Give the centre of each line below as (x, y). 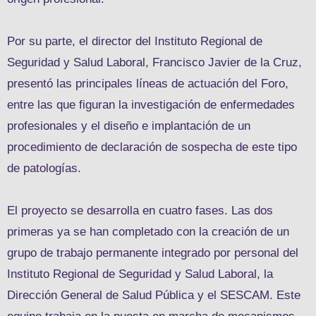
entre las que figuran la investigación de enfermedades (151, 104)
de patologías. (44, 168)
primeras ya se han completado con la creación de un (148, 231)
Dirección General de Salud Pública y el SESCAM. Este (154, 295)
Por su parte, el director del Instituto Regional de (135, 41)
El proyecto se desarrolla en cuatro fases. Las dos (140, 210)
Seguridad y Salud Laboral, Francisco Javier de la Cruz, (154, 62)
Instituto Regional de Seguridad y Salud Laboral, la (140, 274)
